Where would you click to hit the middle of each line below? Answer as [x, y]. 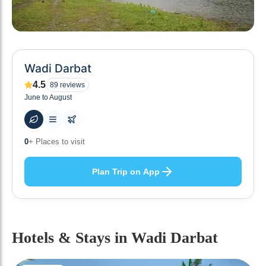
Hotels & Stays [63, 238]
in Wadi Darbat [166, 238]
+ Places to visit [57, 142]
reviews [72, 85]
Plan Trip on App [126, 171]
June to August [48, 97]
